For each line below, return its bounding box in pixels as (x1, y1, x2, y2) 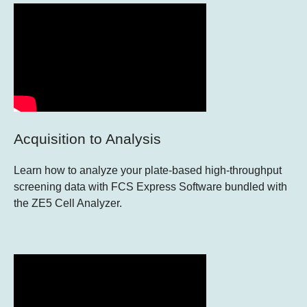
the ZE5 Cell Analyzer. (14, 197, 122, 209)
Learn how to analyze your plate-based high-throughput (14, 164, 282, 176)
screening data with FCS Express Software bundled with (14, 180, 287, 193)
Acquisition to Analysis (14, 130, 161, 147)
